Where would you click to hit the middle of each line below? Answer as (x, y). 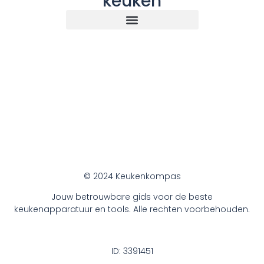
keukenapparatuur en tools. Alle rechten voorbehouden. (132, 209)
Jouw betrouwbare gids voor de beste (132, 197)
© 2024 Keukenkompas (132, 176)
